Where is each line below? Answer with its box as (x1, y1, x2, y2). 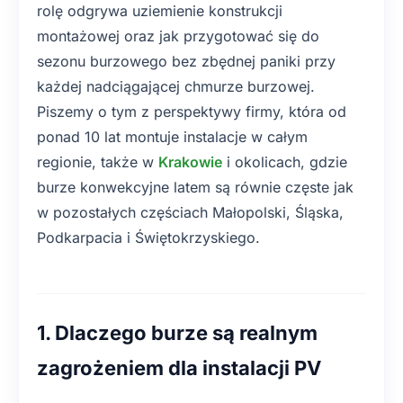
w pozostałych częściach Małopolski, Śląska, (37, 203, 344, 221)
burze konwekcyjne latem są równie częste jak (37, 178, 354, 196)
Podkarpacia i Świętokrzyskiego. (37, 228, 260, 246)
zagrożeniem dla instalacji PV (37, 356, 321, 380)
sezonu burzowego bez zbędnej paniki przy (37, 52, 336, 70)
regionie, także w (37, 153, 158, 171)
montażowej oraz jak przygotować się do (37, 27, 319, 45)
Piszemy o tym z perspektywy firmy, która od (37, 103, 346, 121)
